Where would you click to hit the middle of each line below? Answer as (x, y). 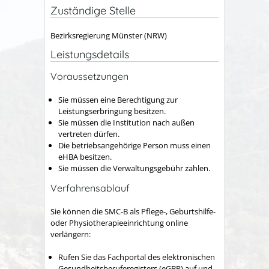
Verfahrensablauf (90, 188)
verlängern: (71, 234)
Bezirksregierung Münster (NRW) (109, 35)
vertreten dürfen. (89, 134)
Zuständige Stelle (93, 11)
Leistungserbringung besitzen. (112, 111)
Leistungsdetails (90, 55)
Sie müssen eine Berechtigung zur (118, 99)
